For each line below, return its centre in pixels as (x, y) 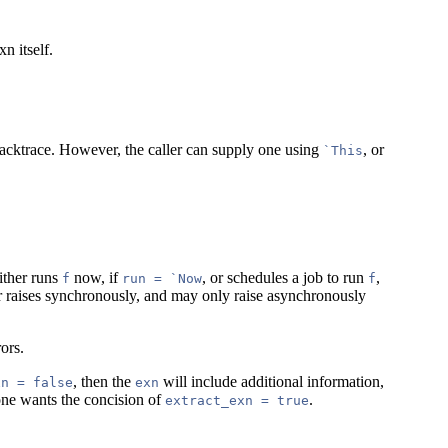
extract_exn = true (237, 400)
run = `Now (162, 278)
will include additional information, (271, 381)
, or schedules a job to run (285, 277)
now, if (96, 277)
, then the (104, 381)
